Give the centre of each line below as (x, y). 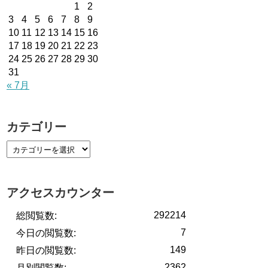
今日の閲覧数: (46, 233)
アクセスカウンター (60, 193)
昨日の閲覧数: (46, 251)
